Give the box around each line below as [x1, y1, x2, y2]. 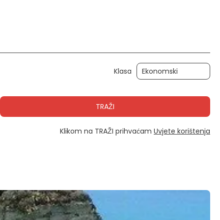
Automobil [84, 33, 120, 44]
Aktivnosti [8, 33, 42, 44]
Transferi [164, 33, 194, 44]
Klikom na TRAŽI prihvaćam [60, 126, 154, 137]
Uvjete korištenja [154, 126, 210, 137]
